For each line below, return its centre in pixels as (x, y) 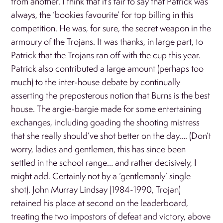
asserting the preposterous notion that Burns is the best (111, 95)
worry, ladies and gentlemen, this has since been (99, 149)
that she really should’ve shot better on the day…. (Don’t (111, 135)
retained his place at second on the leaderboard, (100, 203)
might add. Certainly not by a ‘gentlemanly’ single (101, 176)
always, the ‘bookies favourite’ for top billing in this (103, 14)
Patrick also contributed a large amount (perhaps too (108, 68)
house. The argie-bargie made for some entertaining (107, 109)
